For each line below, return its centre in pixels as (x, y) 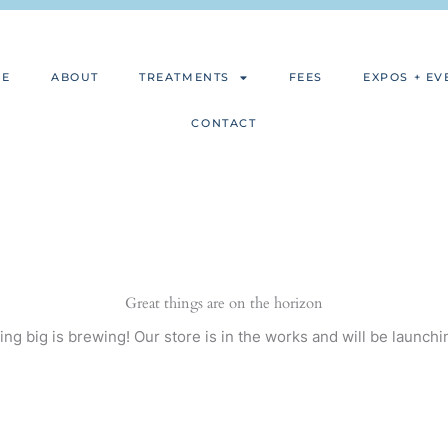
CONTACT (224, 123)
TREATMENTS (184, 77)
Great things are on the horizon (224, 302)
